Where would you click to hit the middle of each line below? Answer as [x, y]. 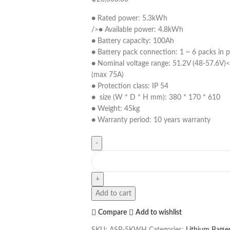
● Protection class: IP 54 [130, 86]
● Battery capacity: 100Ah [132, 41]
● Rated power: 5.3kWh [129, 18]
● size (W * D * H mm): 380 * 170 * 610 [156, 97]
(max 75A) [107, 75]
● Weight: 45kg [115, 109]
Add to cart [113, 193]
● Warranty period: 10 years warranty [151, 120]
